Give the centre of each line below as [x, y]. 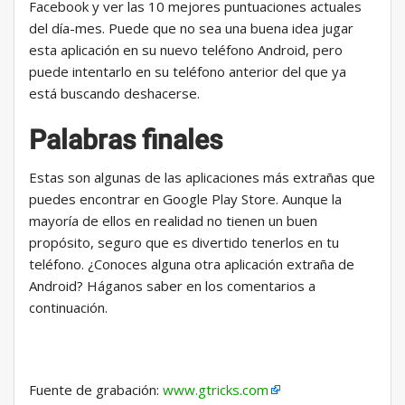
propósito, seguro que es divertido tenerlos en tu [184, 243]
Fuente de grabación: [96, 390]
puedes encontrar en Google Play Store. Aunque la [185, 199]
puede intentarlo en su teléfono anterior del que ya [188, 72]
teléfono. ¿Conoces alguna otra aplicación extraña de [192, 264]
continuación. [68, 308]
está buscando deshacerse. [114, 94]
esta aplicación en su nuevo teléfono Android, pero [186, 50]
